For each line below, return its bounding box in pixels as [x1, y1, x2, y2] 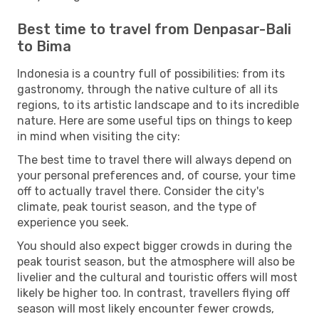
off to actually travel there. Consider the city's [17, 184, 264, 198]
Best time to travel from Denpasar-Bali [17, 20, 291, 38]
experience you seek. [17, 215, 129, 229]
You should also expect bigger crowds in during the [17, 239, 292, 253]
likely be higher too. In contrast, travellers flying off [17, 286, 290, 300]
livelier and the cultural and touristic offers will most [17, 270, 298, 284]
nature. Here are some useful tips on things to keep [17, 113, 292, 127]
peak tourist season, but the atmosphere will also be [17, 254, 295, 268]
